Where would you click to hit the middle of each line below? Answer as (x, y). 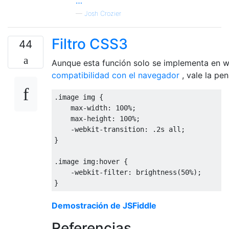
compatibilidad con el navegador (116, 75)
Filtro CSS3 (90, 44)
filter (116, 172)
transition (124, 129)
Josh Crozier (103, 13)
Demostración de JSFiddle (104, 205)
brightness (154, 172)
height (99, 118)
